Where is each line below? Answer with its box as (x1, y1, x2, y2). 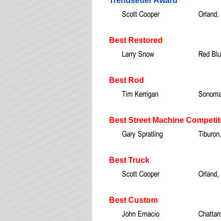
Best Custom (109, 195, 158, 204)
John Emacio (122, 209, 159, 218)
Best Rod (109, 75, 144, 84)
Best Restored (109, 36, 163, 44)
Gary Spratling (122, 129, 163, 138)
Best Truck (109, 155, 149, 164)
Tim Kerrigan (122, 89, 158, 98)
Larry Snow (122, 49, 154, 58)
